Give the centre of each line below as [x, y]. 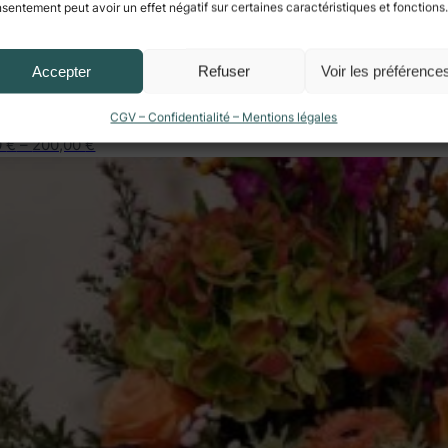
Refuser [223, 70]
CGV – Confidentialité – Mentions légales [224, 117]
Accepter [62, 70]
